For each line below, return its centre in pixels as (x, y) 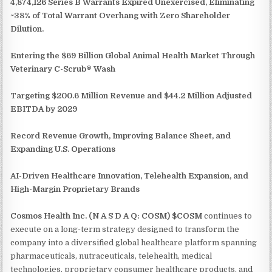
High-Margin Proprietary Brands (75, 189)
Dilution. (27, 29)
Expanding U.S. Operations (63, 149)
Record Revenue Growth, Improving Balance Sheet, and (121, 135)
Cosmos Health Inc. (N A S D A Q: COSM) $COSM (107, 216)
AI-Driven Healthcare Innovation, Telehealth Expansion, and (130, 175)
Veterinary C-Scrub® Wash (63, 69)
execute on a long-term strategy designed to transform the (125, 229)
